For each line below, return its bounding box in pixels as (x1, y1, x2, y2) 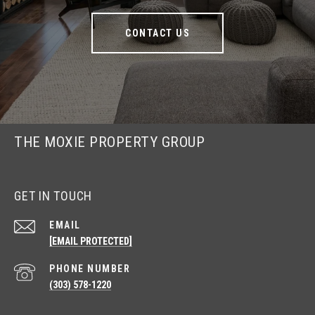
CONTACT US (125, 27, 190, 39)
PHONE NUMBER (49, 263, 130, 275)
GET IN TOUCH (14, 188, 92, 204)
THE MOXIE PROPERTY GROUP (14, 134, 205, 151)
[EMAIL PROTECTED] (49, 236, 132, 247)
